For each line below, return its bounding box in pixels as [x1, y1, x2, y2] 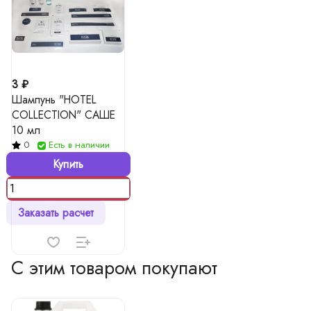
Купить [53, 156, 83, 172]
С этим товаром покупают [11, 254, 217, 281]
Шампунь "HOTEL [12, 92, 96, 108]
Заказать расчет [17, 205, 94, 221]
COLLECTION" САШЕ [12, 107, 115, 123]
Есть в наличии [49, 138, 110, 151]
